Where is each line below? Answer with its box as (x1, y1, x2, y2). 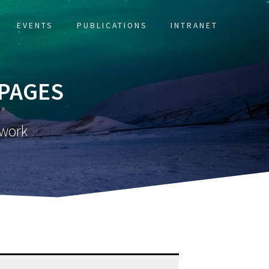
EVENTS (17, 20, 54, 31)
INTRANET (171, 20, 219, 31)
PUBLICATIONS (76, 20, 148, 31)
